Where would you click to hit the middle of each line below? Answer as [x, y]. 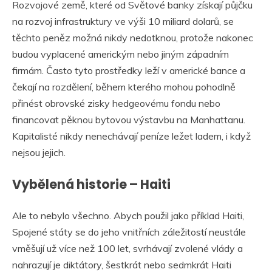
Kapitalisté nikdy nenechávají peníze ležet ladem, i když [131, 136]
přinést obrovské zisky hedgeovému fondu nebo [116, 104]
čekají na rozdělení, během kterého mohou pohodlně [124, 87]
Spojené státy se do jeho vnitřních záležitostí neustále [129, 232]
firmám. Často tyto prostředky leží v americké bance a [129, 71]
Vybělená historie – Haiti [91, 184]
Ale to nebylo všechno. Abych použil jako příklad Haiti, [128, 215]
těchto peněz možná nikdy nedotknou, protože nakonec [133, 38]
